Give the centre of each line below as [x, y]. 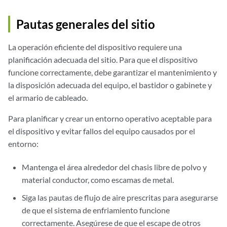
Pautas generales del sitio [86, 24]
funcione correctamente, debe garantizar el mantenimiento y [112, 72]
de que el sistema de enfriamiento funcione [96, 210]
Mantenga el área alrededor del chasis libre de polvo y [115, 167]
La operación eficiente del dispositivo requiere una [95, 47]
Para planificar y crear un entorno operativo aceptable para [110, 118]
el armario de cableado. [48, 98]
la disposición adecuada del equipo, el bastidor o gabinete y [110, 85]
